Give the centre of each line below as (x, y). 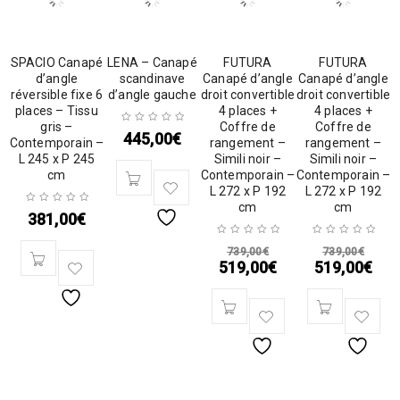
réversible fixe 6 (57, 95)
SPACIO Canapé (57, 62)
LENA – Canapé (152, 62)
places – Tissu (57, 111)
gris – (57, 127)
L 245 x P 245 (57, 159)
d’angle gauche (152, 95)
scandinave (152, 79)
